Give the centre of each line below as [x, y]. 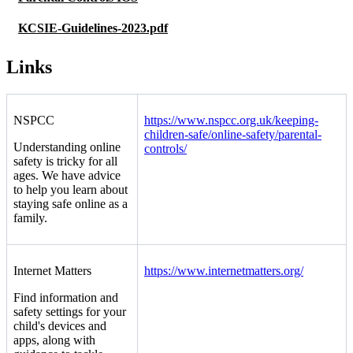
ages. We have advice [67, 176]
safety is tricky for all [65, 162]
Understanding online [67, 147]
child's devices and [60, 326]
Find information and [66, 298]
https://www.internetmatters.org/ [224, 271]
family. [30, 218]
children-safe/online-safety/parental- [233, 135]
